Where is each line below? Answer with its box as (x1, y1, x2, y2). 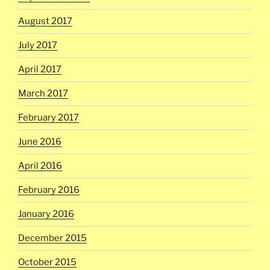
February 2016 (18, 184, 80, 195)
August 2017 (18, 16, 72, 27)
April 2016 (18, 160, 62, 171)
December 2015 (18, 233, 87, 243)
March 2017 (18, 88, 68, 99)
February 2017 (18, 112, 79, 123)
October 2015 (18, 257, 77, 268)
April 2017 (18, 64, 61, 75)
